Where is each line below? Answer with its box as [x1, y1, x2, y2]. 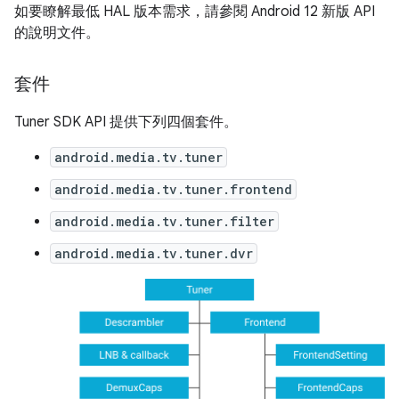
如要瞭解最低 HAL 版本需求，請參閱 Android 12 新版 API [14, 2, 375, 20]
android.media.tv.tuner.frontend [54, 180, 292, 198]
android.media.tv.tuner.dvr [54, 244, 253, 262]
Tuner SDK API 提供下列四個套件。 [14, 112, 238, 131]
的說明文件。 [14, 23, 100, 42]
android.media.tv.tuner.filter [54, 212, 274, 230]
